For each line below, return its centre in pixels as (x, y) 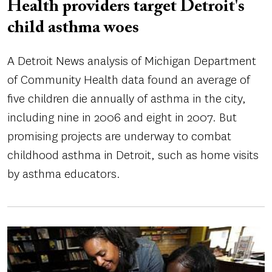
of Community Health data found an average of (129, 80)
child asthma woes (73, 28)
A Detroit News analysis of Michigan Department (132, 61)
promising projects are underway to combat (119, 136)
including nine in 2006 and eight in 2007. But (122, 117)
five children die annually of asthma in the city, (127, 98)
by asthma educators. (64, 174)
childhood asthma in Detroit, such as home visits (133, 155)
